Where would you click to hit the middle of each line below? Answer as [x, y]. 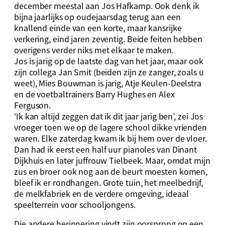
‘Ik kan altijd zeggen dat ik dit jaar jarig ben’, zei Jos [109, 116]
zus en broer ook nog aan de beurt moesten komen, [111, 171]
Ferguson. [33, 105]
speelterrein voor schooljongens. [75, 204]
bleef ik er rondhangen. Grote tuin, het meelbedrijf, [108, 182]
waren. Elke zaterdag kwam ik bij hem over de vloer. [110, 138]
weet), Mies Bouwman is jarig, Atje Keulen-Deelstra [108, 83]
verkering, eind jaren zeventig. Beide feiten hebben [108, 38]
